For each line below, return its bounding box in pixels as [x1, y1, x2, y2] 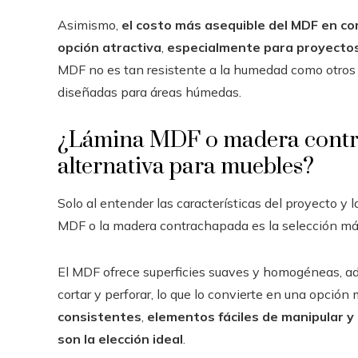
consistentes [58, 308, 141, 324]
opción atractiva [58, 39, 161, 55]
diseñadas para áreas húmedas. [58, 84, 241, 100]
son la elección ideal [58, 331, 183, 347]
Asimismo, [58, 17, 121, 33]
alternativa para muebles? [58, 153, 314, 181]
